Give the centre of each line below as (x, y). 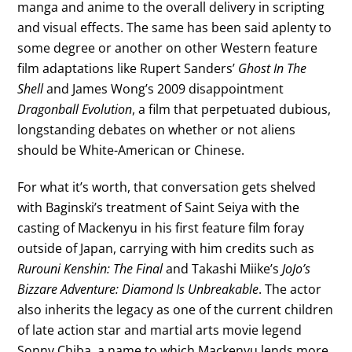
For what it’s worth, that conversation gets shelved (167, 187)
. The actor (290, 289)
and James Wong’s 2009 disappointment (164, 88)
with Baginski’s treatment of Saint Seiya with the (159, 207)
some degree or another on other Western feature (168, 48)
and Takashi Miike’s (223, 268)
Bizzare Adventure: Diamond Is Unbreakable (138, 289)
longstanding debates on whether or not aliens (157, 129)
